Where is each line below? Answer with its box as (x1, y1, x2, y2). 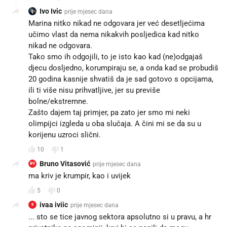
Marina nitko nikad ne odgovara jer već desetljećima (28, 18, 205, 28)
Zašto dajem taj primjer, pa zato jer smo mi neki (28, 107, 190, 117)
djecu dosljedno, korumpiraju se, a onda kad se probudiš (28, 63, 218, 72)
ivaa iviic (40, 200, 68, 209)
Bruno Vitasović (40, 159, 90, 168)
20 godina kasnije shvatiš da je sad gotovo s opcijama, (28, 74, 213, 84)
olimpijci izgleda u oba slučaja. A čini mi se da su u (28, 119, 201, 128)
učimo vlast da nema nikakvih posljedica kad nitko (28, 29, 199, 39)
